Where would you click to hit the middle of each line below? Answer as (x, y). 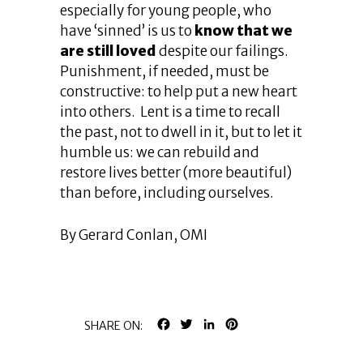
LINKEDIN (246, 324)
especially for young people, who (166, 11)
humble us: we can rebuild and (160, 152)
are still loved (108, 51)
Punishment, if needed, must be (164, 71)
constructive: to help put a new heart (179, 92)
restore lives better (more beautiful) (176, 173)
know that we (243, 31)
